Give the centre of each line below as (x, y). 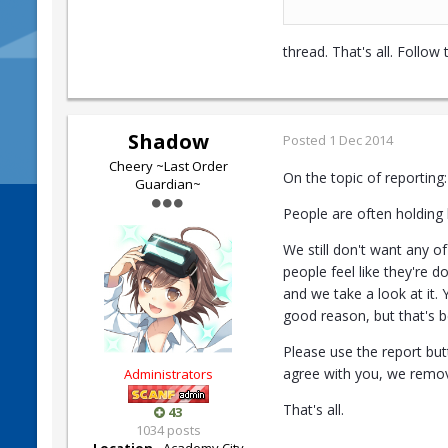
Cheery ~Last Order (168, 166)
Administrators (168, 374)
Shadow (168, 141)
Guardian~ (168, 184)
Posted (306, 140)
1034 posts (168, 429)
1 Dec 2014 (361, 140)
